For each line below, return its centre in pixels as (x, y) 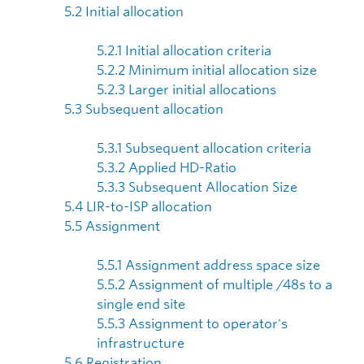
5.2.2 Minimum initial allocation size (207, 70)
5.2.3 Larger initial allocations (186, 90)
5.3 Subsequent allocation (144, 109)
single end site (141, 304)
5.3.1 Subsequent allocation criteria (204, 148)
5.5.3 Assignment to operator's (192, 324)
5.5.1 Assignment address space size (208, 265)
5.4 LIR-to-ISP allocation (138, 207)
